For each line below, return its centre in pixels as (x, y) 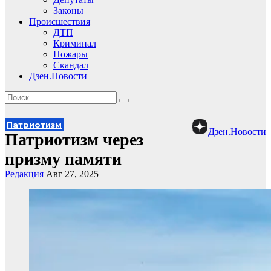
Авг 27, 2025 (72, 174)
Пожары (70, 54)
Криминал (75, 43)
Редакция (24, 174)
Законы (68, 11)
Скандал (71, 65)
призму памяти (63, 159)
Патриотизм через (74, 139)
